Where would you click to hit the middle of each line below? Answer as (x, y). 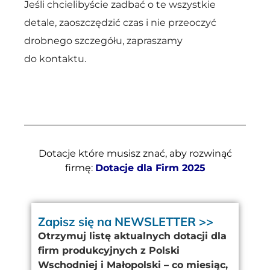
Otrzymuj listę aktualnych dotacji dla (132, 236)
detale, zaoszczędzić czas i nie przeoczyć (120, 23)
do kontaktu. (55, 59)
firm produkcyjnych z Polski (109, 251)
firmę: (79, 168)
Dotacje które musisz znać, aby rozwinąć (135, 153)
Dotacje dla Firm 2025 (150, 168)
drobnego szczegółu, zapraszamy (103, 41)
